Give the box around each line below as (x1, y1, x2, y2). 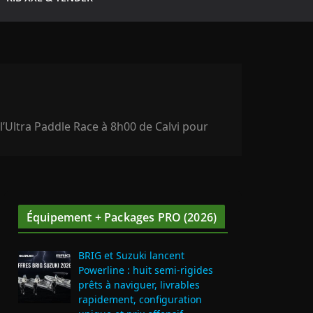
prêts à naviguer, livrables (78, 278, 200, 292)
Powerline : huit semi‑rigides (78, 263, 213, 277)
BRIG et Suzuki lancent (78, 249, 184, 263)
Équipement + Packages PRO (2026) (27, 210, 217, 226)
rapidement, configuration (78, 293, 202, 307)
